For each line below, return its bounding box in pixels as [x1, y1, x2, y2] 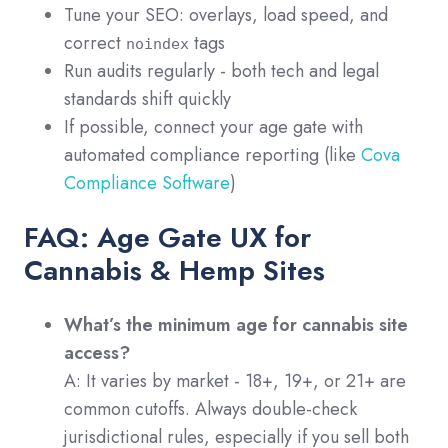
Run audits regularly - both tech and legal [64, 57, 379, 84]
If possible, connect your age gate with [64, 113, 363, 140]
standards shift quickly [64, 85, 231, 112]
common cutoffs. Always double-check [64, 395, 357, 422]
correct [64, 29, 126, 56]
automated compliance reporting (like [64, 141, 361, 168]
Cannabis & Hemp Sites [24, 249, 325, 291]
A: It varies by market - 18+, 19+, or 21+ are [64, 367, 406, 394]
